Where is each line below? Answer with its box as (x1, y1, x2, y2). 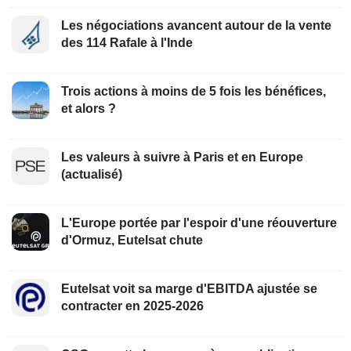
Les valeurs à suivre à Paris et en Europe (61, 150, 303, 164)
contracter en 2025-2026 (61, 299, 204, 313)
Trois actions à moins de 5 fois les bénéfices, (61, 84, 326, 98)
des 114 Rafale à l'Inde (61, 35, 193, 49)
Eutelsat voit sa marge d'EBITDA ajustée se (61, 281, 317, 295)
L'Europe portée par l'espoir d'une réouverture (61, 215, 337, 230)
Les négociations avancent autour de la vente (61, 18, 331, 32)
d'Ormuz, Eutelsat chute (61, 233, 203, 247)
